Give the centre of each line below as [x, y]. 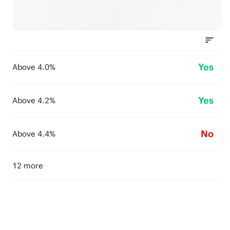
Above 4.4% [34, 134]
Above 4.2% [34, 100]
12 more [28, 166]
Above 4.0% [34, 67]
